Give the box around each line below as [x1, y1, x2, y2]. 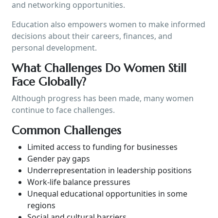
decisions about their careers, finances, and [12, 30, 172, 41]
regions [27, 200, 55, 211]
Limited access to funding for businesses [27, 141, 178, 152]
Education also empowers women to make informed [12, 18, 205, 30]
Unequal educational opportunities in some [27, 188, 187, 199]
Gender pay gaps [27, 153, 90, 164]
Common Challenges [12, 123, 121, 138]
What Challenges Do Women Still [12, 60, 186, 75]
